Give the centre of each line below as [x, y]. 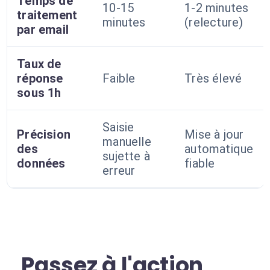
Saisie [118, 127]
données [41, 163]
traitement [47, 15]
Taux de [39, 64]
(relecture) [214, 22]
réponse [40, 78]
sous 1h [39, 93]
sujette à [127, 156]
